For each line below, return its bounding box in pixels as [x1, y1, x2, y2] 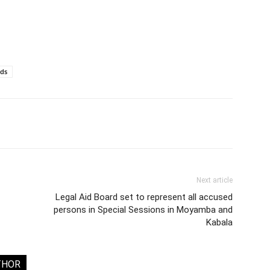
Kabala [206, 217, 233, 228]
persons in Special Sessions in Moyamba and [54, 204, 233, 215]
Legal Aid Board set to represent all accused [55, 192, 233, 202]
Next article [196, 176, 233, 184]
